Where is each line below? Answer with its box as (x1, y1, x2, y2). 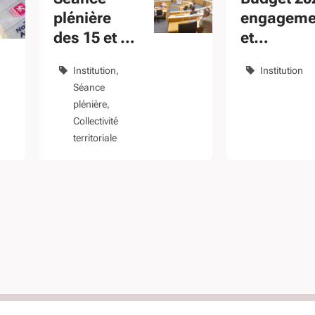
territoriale (72, 132, 117, 144)
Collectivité (72, 115, 118, 127)
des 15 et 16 (53, 29, 137, 47)
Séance (72, 82, 105, 94)
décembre (53, 49, 125, 67)
